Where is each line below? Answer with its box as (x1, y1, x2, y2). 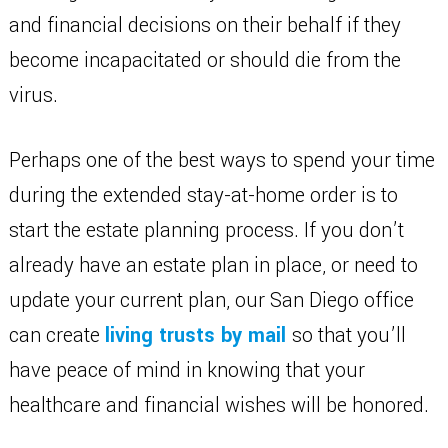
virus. (8, 81, 63, 110)
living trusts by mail (104, 321, 292, 350)
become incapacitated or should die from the (8, 46, 401, 75)
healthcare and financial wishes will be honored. (8, 391, 429, 420)
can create (8, 321, 105, 350)
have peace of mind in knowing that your (8, 356, 365, 385)
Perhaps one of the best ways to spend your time (8, 146, 435, 175)
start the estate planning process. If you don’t (8, 216, 404, 245)
